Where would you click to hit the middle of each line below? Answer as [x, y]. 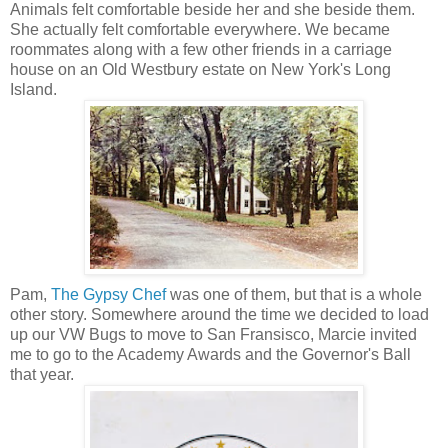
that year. [42, 374]
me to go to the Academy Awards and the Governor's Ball [210, 354]
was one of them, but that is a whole [296, 294]
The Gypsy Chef [110, 294]
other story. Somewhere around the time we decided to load [219, 314]
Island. [33, 89]
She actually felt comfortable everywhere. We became [200, 29]
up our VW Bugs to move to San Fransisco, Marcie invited [213, 334]
